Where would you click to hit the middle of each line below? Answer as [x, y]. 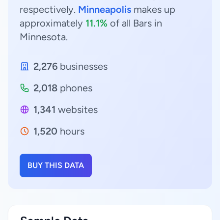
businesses [82, 66]
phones [75, 88]
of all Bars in [135, 23]
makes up [153, 9]
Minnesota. [44, 37]
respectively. [49, 9]
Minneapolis [105, 9]
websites [77, 110]
